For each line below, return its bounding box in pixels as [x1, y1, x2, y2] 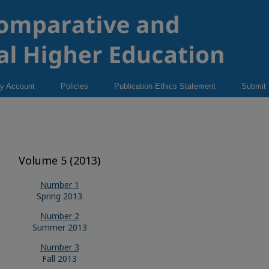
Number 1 [40, 179, 79, 190]
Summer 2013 [32, 222, 87, 233]
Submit [241, 82, 266, 91]
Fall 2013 [42, 253, 77, 264]
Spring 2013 [37, 190, 82, 202]
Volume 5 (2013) [19, 153, 100, 168]
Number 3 [40, 241, 79, 253]
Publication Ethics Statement [114, 82, 216, 91]
